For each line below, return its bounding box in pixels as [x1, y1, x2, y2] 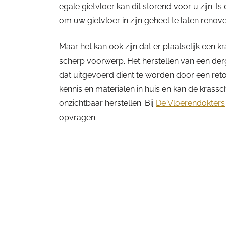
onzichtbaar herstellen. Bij [59, 98, 156, 108]
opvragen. [59, 112, 97, 122]
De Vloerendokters [156, 98, 225, 108]
